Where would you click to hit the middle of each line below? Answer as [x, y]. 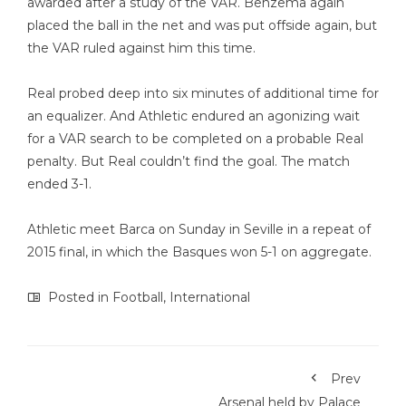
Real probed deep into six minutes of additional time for [203, 93]
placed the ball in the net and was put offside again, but [202, 25]
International [210, 297]
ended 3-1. [59, 184]
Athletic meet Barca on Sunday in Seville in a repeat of [199, 229]
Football [138, 297]
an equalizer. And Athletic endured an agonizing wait [193, 116]
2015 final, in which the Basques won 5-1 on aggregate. [199, 251]
